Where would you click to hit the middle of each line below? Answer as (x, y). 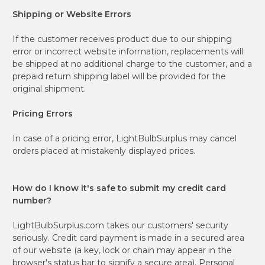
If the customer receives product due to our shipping (122, 39)
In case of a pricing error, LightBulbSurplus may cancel (125, 138)
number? (32, 200)
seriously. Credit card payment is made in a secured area (128, 237)
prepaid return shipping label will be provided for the (119, 76)
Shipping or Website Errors (72, 14)
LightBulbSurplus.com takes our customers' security (120, 225)
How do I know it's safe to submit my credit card (119, 188)
